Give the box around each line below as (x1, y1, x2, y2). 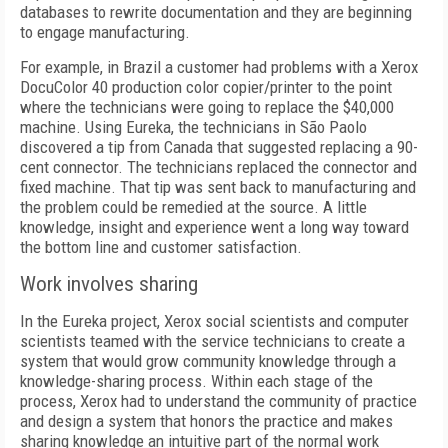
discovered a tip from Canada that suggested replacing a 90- (20, 137, 418, 157)
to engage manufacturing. (20, 22, 190, 42)
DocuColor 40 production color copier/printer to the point (20, 77, 392, 97)
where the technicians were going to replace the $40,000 (20, 97, 394, 117)
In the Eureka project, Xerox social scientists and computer (20, 311, 409, 331)
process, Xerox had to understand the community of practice (20, 391, 417, 411)
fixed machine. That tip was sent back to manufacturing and (20, 177, 416, 197)
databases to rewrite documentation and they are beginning (20, 2, 412, 22)
